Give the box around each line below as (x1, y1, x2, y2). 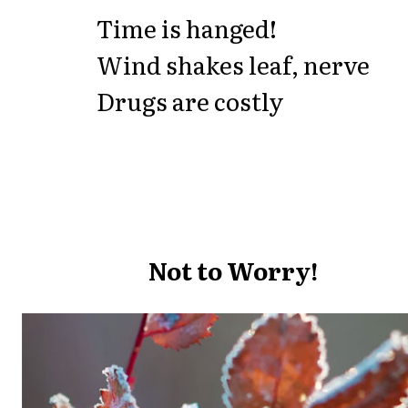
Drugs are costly (96, 83, 283, 119)
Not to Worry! (148, 252, 318, 289)
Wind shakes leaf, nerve (96, 46, 370, 83)
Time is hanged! (96, 10, 277, 46)
